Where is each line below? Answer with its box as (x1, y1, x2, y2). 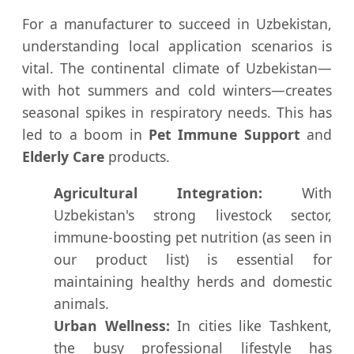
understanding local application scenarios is (22, 36, 332, 56)
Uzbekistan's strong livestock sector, (54, 205, 332, 224)
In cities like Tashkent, (169, 315, 333, 335)
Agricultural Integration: (54, 183, 262, 202)
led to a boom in (22, 125, 149, 145)
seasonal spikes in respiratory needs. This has (22, 103, 332, 122)
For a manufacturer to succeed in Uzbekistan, (22, 14, 332, 34)
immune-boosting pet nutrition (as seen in (54, 227, 332, 247)
